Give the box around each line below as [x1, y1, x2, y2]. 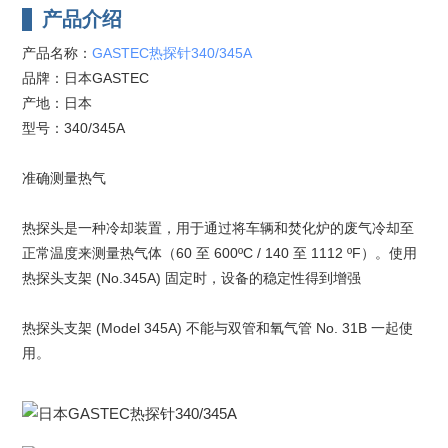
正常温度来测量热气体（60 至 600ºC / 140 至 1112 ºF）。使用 [21, 244, 417, 261]
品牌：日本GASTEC [21, 69, 149, 86]
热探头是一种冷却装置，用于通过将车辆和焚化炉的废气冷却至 [21, 219, 414, 236]
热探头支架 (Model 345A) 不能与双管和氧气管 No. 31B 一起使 [21, 319, 413, 336]
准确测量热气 [21, 169, 106, 186]
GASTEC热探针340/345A [91, 44, 252, 61]
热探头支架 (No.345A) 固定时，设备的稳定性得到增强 [21, 269, 361, 286]
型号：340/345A [21, 119, 125, 136]
